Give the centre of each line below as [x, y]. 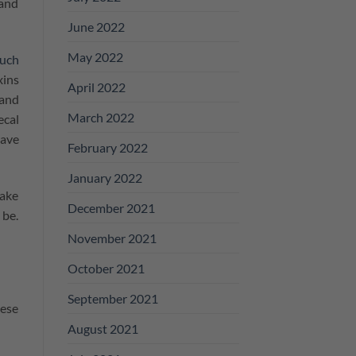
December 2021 [111, 207]
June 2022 [96, 26]
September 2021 [112, 298]
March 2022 [101, 117]
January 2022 [104, 177]
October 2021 [106, 268]
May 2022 [95, 56]
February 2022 [107, 147]
